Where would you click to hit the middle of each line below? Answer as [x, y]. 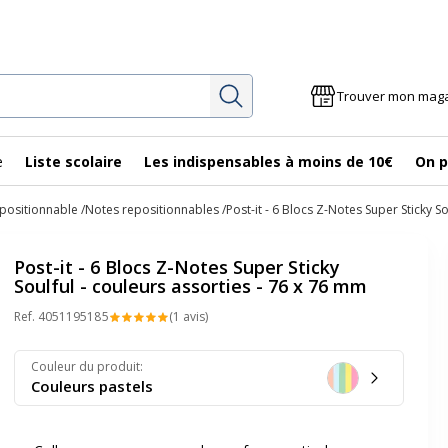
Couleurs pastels [92, 386]
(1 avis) [188, 316]
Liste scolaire [73, 161]
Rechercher [289, 91]
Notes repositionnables [152, 209]
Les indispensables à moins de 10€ [268, 161]
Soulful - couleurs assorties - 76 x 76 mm [190, 286]
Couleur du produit [85, 366]
